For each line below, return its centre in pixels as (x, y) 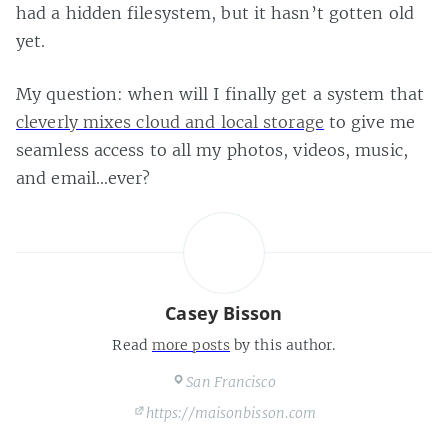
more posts (190, 344)
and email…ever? (83, 177)
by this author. (282, 344)
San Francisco (231, 381)
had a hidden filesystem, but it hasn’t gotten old (215, 12)
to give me (369, 121)
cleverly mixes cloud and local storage (170, 121)
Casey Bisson (224, 312)
